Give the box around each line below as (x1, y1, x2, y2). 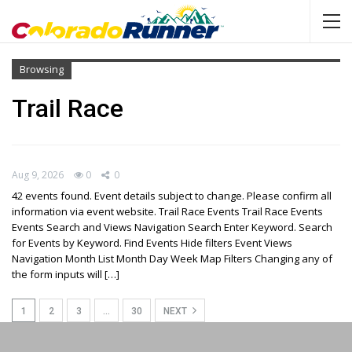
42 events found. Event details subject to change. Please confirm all (12, 188, 332, 203)
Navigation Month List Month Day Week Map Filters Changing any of (12, 251, 332, 266)
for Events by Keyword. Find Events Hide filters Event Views (12, 235, 292, 250)
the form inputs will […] (12, 266, 119, 281)
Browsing (20, 62, 64, 76)
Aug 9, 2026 (12, 167, 64, 181)
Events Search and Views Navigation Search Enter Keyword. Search (12, 219, 332, 234)
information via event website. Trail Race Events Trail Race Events (12, 203, 323, 218)
